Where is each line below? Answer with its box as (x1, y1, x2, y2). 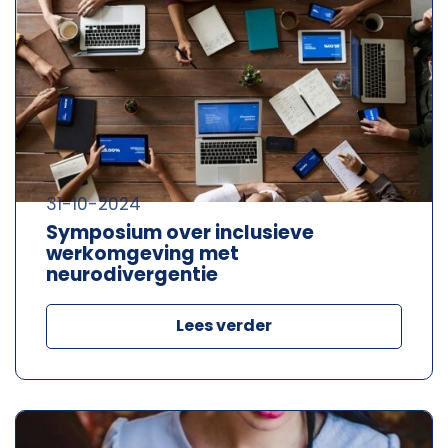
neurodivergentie (46, 260, 218, 288)
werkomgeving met (46, 239, 239, 267)
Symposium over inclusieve (46, 218, 314, 246)
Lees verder (176, 313, 272, 337)
